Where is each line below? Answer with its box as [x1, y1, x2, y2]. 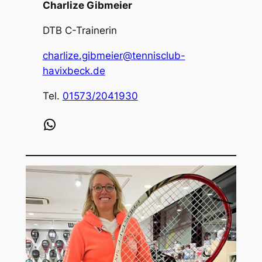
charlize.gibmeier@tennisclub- [42, 49, 185, 61]
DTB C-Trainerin [42, 25, 117, 37]
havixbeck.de [42, 64, 105, 77]
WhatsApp [42, 115, 51, 132]
